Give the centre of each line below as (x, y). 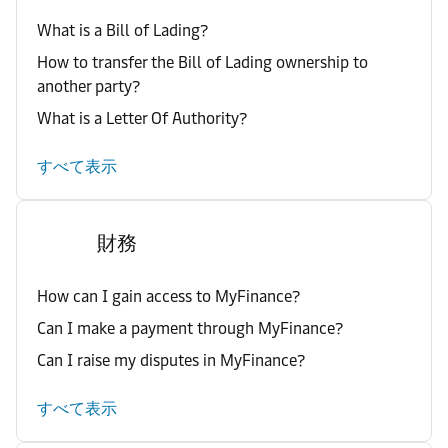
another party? (88, 86)
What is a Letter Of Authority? (142, 118)
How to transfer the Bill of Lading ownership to (202, 62)
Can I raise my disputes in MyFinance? (171, 360)
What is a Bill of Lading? (122, 30)
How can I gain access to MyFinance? (168, 296)
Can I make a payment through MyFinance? (190, 328)
